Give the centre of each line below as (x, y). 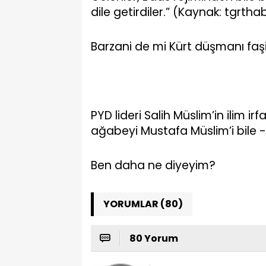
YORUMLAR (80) (143, 204)
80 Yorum (154, 238)
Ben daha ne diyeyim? (153, 165)
